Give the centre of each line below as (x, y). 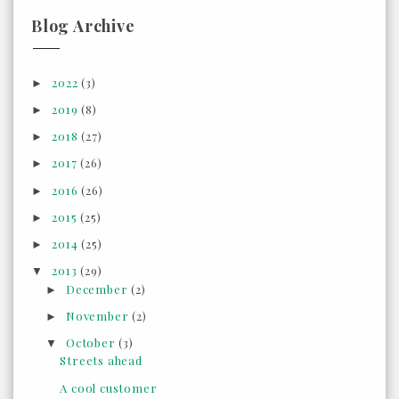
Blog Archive (83, 25)
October (93, 343)
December (99, 289)
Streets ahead (101, 361)
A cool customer (109, 387)
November (99, 315)
